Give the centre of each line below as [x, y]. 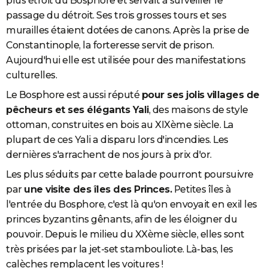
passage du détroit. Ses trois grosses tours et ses [116, 15]
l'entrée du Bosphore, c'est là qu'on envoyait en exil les [132, 204]
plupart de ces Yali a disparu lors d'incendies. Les [117, 139]
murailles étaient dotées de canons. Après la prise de [128, 30]
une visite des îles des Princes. [98, 189]
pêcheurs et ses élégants [69, 109]
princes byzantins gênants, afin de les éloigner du [121, 219]
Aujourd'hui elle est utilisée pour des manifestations [126, 60]
